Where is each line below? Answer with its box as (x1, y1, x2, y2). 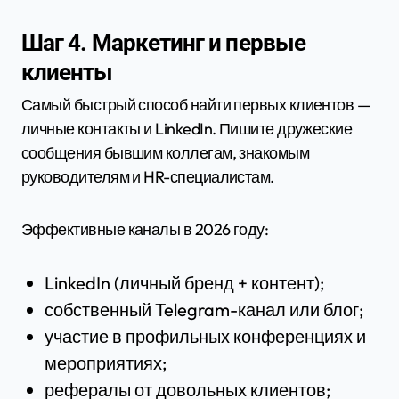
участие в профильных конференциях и (44, 324, 366, 347)
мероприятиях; (44, 351, 167, 374)
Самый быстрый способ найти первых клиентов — (21, 94, 370, 115)
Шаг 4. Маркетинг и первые (21, 28, 305, 56)
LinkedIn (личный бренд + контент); (44, 271, 324, 294)
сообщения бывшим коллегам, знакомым (21, 142, 310, 163)
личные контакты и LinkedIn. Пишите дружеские (21, 118, 353, 139)
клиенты (21, 58, 113, 85)
